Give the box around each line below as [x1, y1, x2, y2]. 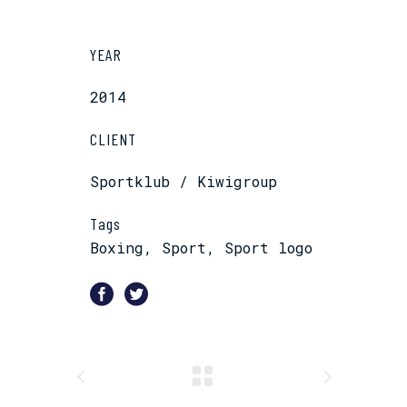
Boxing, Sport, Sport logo [90, 237, 313, 257]
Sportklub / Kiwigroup [90, 171, 277, 191]
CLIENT [90, 128, 136, 149]
